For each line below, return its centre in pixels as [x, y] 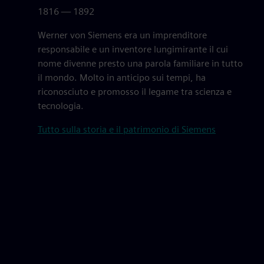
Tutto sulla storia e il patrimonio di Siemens [127, 129]
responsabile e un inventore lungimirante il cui [133, 49]
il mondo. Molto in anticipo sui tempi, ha [122, 77]
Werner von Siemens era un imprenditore [122, 35]
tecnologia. [61, 106]
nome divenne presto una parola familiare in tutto [140, 63]
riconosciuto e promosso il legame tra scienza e [135, 92]
